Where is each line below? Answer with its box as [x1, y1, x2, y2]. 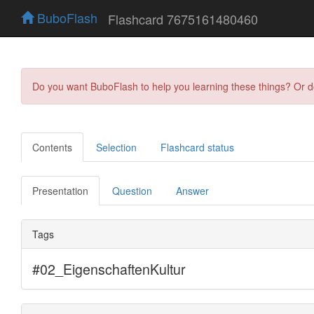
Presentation [32, 183, 88, 198]
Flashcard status [161, 139, 234, 154]
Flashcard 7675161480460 [108, 9, 258, 28]
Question [112, 183, 152, 198]
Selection [96, 139, 137, 154]
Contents [32, 139, 72, 154]
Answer [176, 183, 209, 198]
